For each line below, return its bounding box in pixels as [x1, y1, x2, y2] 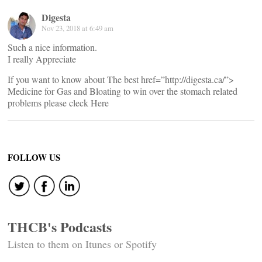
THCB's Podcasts [8, 216, 112, 237]
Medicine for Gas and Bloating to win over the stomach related [8, 85, 237, 97]
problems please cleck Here [8, 96, 109, 109]
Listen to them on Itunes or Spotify [8, 237, 157, 251]
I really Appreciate [8, 53, 76, 65]
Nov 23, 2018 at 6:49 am [42, 23, 113, 33]
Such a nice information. [8, 41, 97, 53]
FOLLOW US [8, 151, 60, 164]
